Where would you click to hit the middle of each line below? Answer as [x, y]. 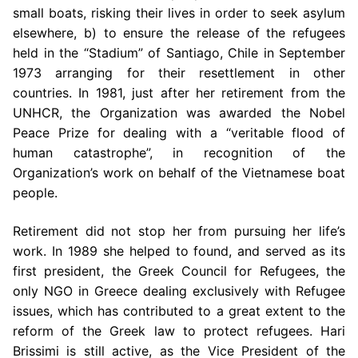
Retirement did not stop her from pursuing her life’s [179, 231]
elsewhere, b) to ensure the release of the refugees [179, 33]
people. [35, 193]
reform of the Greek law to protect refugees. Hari [179, 330]
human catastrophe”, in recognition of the [179, 153]
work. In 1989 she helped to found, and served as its [179, 251]
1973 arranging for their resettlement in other [179, 73]
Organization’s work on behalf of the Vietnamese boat [179, 173]
